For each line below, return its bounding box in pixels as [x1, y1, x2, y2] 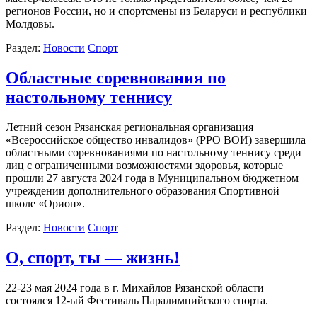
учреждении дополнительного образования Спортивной [6, 185, 279, 197]
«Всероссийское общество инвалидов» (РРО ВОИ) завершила [6, 134, 306, 146]
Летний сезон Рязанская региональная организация [6, 121, 253, 134]
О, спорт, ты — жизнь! [6, 248, 180, 267]
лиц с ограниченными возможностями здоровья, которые [6, 159, 283, 172]
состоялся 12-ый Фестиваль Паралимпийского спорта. [6, 294, 268, 307]
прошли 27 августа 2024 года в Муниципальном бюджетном [6, 172, 299, 185]
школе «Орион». [6, 197, 85, 210]
